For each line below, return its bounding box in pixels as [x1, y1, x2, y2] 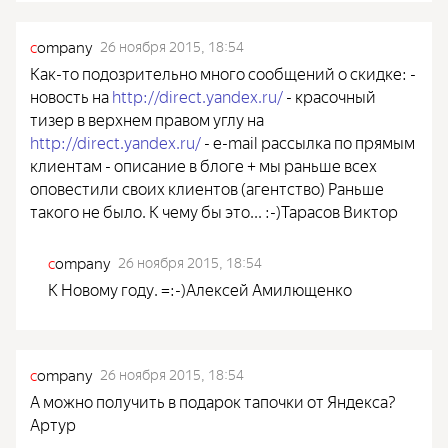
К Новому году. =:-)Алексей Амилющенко [48, 276, 352, 300]
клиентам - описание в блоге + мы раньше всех [30, 152, 377, 176]
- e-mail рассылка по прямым [201, 129, 415, 153]
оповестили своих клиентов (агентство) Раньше [30, 175, 384, 199]
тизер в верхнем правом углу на [30, 106, 264, 130]
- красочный [283, 83, 376, 107]
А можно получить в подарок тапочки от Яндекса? [30, 388, 396, 412]
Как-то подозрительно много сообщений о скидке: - [30, 60, 416, 84]
